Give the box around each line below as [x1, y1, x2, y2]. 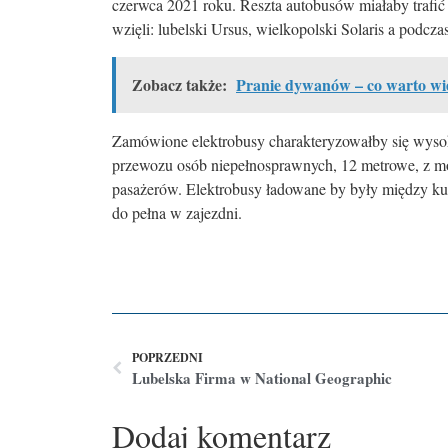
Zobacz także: [132, 73, 227, 97]
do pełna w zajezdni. [112, 202, 257, 224]
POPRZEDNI [132, 348, 203, 366]
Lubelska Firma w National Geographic [132, 366, 392, 389]
